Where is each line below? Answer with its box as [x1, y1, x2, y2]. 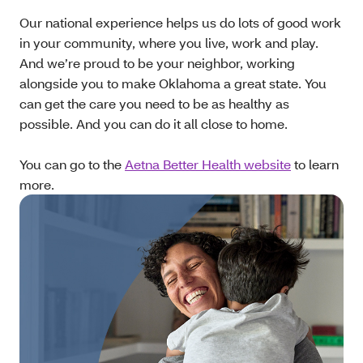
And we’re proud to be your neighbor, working [19, 53, 295, 71]
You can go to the [19, 155, 125, 173]
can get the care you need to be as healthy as [19, 94, 289, 112]
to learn [291, 155, 339, 173]
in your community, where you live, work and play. [19, 33, 318, 51]
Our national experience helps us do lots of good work [19, 13, 341, 31]
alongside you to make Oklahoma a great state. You [19, 74, 327, 92]
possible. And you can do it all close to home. [19, 114, 288, 132]
